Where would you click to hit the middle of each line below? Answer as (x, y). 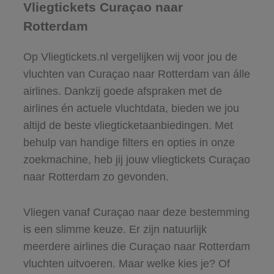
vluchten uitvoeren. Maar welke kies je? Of (126, 263)
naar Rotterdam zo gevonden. (96, 176)
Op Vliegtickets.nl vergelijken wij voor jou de (130, 57)
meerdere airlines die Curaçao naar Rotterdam (136, 246)
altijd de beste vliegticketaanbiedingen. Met (128, 125)
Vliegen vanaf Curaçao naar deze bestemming (136, 212)
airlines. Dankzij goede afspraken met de (122, 91)
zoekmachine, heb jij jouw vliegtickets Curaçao (136, 159)
